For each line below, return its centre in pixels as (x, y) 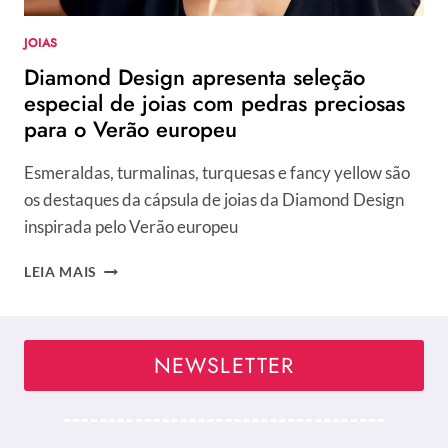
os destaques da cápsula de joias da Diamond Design (214, 200)
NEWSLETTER (224, 365)
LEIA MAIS (61, 272)
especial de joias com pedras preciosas (214, 103)
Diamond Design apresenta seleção (194, 77)
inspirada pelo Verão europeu (131, 227)
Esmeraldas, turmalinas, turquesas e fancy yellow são (217, 173)
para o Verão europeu (130, 129)
